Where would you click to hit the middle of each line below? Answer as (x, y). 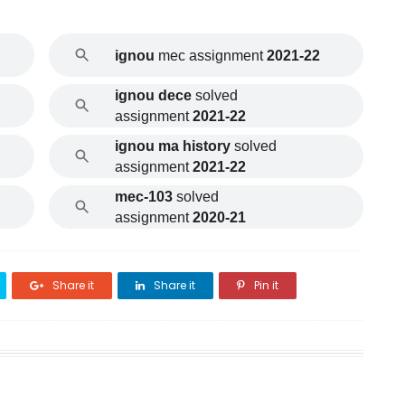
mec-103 (143, 197)
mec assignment (210, 55)
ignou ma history (172, 146)
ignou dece (153, 95)
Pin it (265, 285)
